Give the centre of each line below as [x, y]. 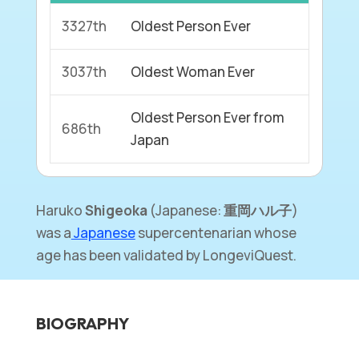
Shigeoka [115, 210]
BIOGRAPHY [82, 323]
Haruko [59, 210]
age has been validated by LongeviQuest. [166, 255]
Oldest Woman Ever [193, 71]
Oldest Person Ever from [208, 117]
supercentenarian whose [216, 232]
